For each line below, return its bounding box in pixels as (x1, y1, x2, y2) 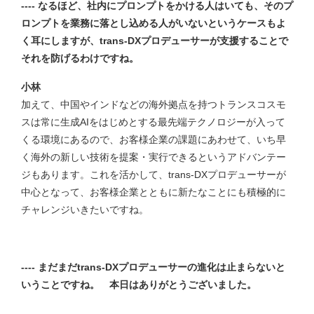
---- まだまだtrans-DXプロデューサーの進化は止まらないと (21, 261, 285, 273)
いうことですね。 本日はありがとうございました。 (21, 278, 259, 290)
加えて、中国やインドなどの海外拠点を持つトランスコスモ (21, 98, 286, 110)
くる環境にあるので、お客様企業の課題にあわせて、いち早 (21, 133, 286, 145)
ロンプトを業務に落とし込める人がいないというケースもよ (21, 17, 286, 29)
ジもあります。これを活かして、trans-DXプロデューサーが (21, 168, 286, 180)
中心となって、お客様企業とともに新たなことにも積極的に (21, 186, 286, 198)
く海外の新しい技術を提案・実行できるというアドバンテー (21, 151, 286, 163)
